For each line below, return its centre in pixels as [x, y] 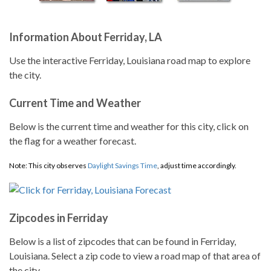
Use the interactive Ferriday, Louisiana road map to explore [130, 60]
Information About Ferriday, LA [86, 37]
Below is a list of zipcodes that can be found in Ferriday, [122, 241]
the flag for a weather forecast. [73, 141]
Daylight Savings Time [122, 165]
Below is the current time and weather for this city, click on [129, 126]
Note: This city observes [48, 165]
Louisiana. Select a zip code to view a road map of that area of [135, 256]
